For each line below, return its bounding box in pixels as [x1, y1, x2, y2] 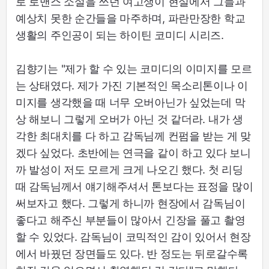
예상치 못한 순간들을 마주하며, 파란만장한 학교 [16, 11, 246, 25]
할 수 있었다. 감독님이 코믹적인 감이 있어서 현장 [16, 230, 251, 243]
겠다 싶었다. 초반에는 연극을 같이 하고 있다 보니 [16, 146, 251, 159]
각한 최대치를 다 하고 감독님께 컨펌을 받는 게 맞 [16, 129, 251, 142]
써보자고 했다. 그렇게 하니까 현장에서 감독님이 [16, 196, 246, 210]
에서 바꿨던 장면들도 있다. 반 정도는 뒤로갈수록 [16, 247, 248, 260]
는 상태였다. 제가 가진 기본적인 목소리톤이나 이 [16, 79, 248, 92]
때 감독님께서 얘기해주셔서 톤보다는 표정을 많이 [16, 180, 253, 193]
